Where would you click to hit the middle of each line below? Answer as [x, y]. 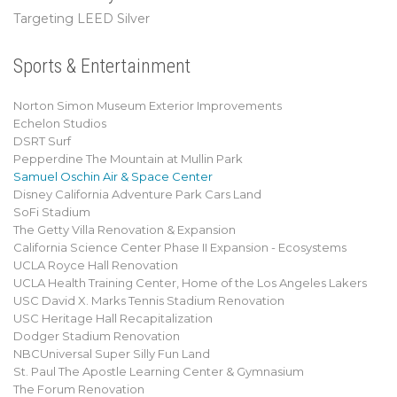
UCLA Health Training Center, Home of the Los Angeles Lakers [190, 283]
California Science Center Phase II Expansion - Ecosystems [180, 247]
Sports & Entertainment [102, 66]
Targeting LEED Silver [82, 19]
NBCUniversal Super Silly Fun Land [112, 354]
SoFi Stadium [52, 212]
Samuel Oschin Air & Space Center [113, 176]
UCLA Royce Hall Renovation [96, 265]
